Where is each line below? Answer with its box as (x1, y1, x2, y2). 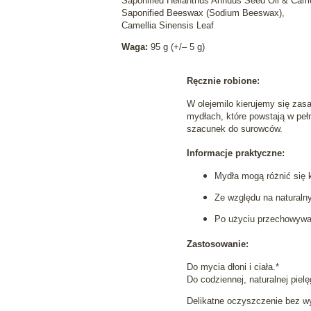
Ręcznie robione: (187, 75, 260, 86)
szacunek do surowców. (187, 123, 283, 134)
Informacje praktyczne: (187, 148, 285, 159)
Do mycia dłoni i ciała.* (187, 261, 280, 272)
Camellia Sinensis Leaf (121, 20, 214, 31)
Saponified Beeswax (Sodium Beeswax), (121, 8, 285, 19)
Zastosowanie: (187, 238, 249, 249)
